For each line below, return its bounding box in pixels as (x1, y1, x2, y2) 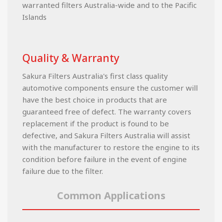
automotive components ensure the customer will (22, 82, 198, 93)
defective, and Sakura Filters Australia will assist (22, 130, 190, 140)
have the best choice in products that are (22, 94, 167, 105)
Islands (22, 11, 47, 22)
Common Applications (56, 188, 166, 202)
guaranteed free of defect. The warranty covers (22, 106, 191, 116)
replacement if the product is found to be (22, 118, 169, 128)
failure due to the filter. (22, 166, 103, 176)
